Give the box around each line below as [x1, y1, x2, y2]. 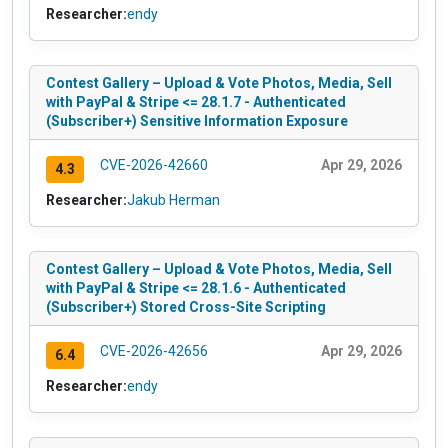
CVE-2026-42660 [99, 157, 208, 174]
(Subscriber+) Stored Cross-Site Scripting [46, 298, 326, 315]
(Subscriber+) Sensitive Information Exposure [46, 113, 348, 130]
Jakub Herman [127, 191, 220, 208]
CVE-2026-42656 [99, 342, 208, 359]
